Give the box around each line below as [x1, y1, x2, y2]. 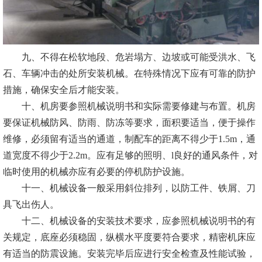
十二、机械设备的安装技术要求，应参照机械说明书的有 [3, 216, 256, 226]
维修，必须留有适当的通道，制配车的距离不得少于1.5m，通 [3, 134, 256, 144]
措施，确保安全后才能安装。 [3, 85, 125, 95]
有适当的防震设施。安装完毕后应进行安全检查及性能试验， [3, 249, 256, 259]
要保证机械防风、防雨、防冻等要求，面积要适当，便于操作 [3, 118, 256, 128]
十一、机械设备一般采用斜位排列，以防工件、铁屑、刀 [3, 183, 256, 194]
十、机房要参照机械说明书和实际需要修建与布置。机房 [3, 101, 256, 112]
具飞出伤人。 [3, 199, 59, 210]
